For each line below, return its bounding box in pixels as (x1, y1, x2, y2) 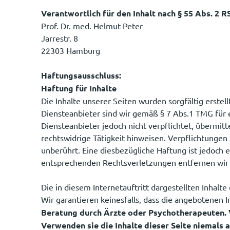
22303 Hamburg (41, 45, 100, 55)
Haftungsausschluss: (41, 69, 121, 81)
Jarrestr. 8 (41, 32, 78, 43)
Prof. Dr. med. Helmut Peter (41, 20, 143, 31)
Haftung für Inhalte (41, 82, 117, 93)
